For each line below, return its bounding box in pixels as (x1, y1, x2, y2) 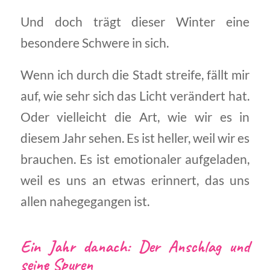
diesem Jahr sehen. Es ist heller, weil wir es (20, 130, 250, 145)
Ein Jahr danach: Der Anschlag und (20, 235, 250, 257)
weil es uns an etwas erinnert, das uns (20, 172, 250, 187)
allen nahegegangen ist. (20, 193, 149, 209)
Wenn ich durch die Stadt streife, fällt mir (20, 67, 250, 82)
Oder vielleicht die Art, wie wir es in (20, 109, 250, 124)
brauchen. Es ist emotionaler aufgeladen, (20, 151, 250, 166)
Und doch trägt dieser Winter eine (20, 14, 250, 30)
